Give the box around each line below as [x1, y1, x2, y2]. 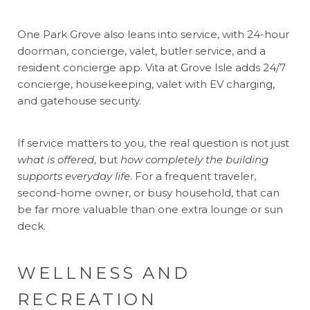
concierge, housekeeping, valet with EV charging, [17, 77, 275, 91]
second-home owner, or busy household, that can [17, 185, 280, 199]
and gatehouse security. [17, 93, 141, 107]
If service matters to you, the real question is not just [17, 136, 289, 149]
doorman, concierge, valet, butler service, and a [17, 44, 266, 57]
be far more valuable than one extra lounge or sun [17, 202, 283, 216]
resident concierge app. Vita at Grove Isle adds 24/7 [17, 60, 286, 74]
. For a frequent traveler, [130, 169, 256, 183]
